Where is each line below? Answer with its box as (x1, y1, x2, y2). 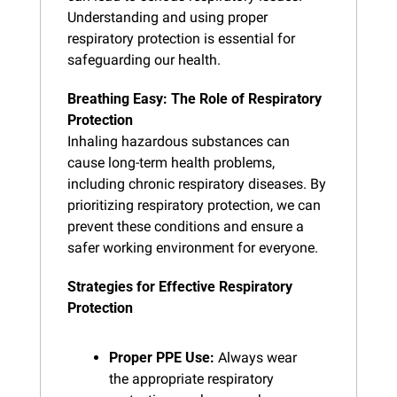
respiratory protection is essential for (67, 29, 295, 47)
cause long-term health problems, (67, 153, 275, 171)
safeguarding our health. (67, 51, 221, 68)
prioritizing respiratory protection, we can (67, 196, 321, 214)
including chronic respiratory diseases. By (67, 175, 326, 192)
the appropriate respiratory (109, 370, 274, 387)
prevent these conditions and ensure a (67, 217, 304, 235)
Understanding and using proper (67, 8, 268, 26)
